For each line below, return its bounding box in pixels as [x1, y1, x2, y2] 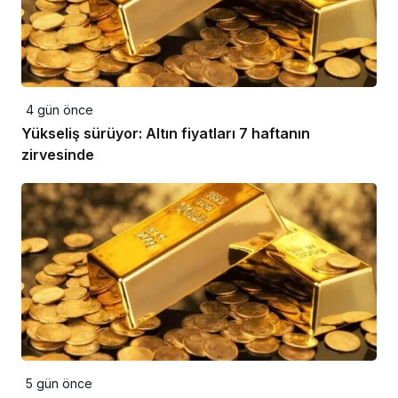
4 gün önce [26, 102, 93, 118]
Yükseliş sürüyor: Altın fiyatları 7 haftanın [21, 124, 310, 143]
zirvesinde [21, 146, 94, 164]
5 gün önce [26, 376, 92, 392]
